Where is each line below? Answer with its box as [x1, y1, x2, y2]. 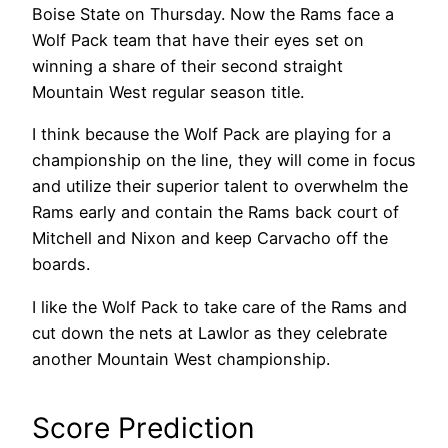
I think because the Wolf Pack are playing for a [32, 124, 391, 145]
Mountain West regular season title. [32, 82, 304, 103]
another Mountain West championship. [32, 348, 330, 369]
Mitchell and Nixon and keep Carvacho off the [32, 228, 388, 249]
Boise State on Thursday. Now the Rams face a [32, 4, 394, 25]
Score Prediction [32, 411, 255, 446]
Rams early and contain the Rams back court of [32, 202, 399, 223]
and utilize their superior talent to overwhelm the [32, 176, 408, 197]
